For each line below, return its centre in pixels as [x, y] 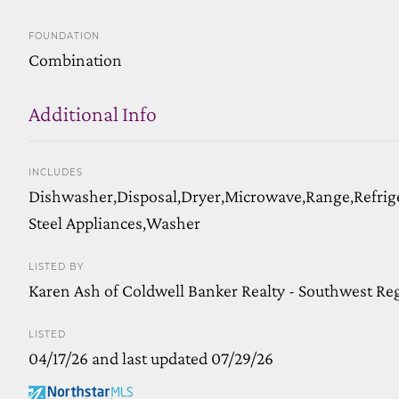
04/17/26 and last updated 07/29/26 [151, 358]
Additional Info [93, 113]
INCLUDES [56, 172]
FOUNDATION [64, 36]
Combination [75, 59]
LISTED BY [56, 266]
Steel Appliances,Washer [114, 222]
